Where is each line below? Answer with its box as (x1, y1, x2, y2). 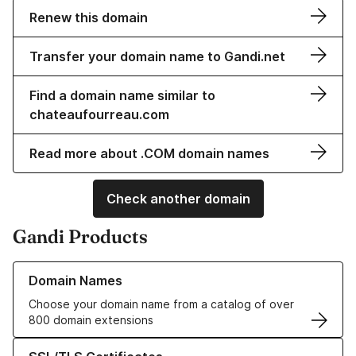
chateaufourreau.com (29, 106, 169, 123)
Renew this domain (29, 10, 148, 26)
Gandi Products (13, 225, 148, 249)
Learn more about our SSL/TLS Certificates (13, 339, 242, 353)
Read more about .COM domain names (29, 145, 269, 162)
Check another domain (106, 191, 250, 207)
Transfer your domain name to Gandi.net (29, 48, 285, 65)
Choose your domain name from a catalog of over (29, 297, 294, 311)
